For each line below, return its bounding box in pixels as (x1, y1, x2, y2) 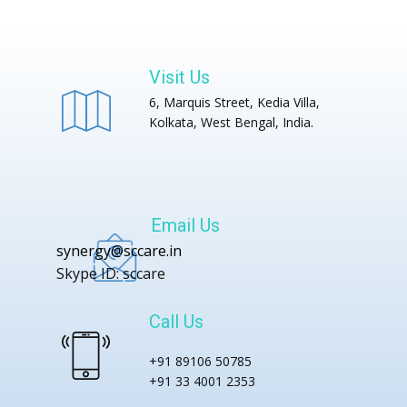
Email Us (150, 214, 220, 236)
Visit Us (149, 66, 210, 88)
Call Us (149, 311, 203, 333)
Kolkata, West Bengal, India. (149, 114, 313, 131)
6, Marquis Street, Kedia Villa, (149, 94, 320, 111)
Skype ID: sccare (56, 263, 165, 283)
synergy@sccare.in (56, 241, 182, 261)
